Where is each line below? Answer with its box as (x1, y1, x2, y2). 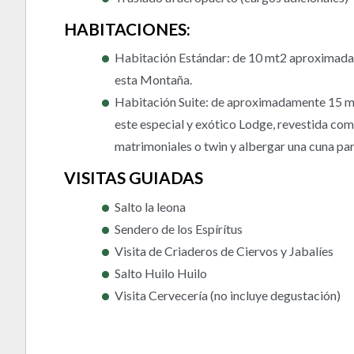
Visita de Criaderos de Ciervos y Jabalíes (115, 243, 333, 258)
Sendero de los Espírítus (115, 220, 243, 236)
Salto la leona (115, 198, 186, 214)
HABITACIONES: (64, 18, 190, 39)
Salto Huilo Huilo (115, 265, 207, 281)
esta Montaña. (115, 72, 192, 88)
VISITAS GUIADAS (64, 168, 203, 188)
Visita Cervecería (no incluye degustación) (115, 287, 341, 303)
